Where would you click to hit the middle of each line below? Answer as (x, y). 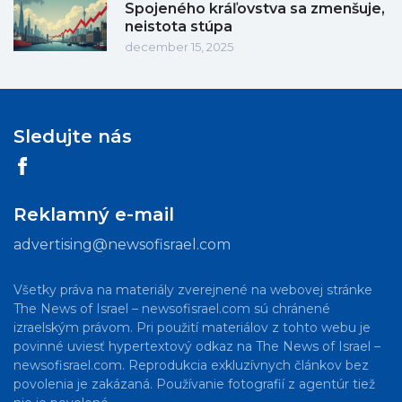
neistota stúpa (179, 27)
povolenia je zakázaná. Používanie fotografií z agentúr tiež (194, 385)
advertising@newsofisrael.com (122, 245)
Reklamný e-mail (94, 215)
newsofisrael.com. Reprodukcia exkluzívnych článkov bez (191, 366)
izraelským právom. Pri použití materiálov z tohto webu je (192, 328)
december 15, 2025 (179, 47)
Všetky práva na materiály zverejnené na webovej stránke (193, 290)
